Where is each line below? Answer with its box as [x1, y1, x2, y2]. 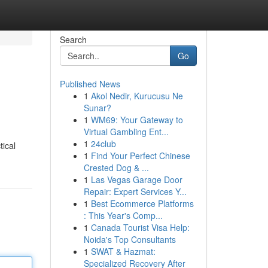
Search [59, 33, 87, 45]
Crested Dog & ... [83, 162, 149, 173]
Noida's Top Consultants [83, 233, 176, 245]
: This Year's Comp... [83, 209, 163, 221]
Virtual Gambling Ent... [83, 126, 169, 138]
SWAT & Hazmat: [90, 245, 156, 257]
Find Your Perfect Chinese [90, 150, 190, 162]
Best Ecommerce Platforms [90, 197, 194, 209]
